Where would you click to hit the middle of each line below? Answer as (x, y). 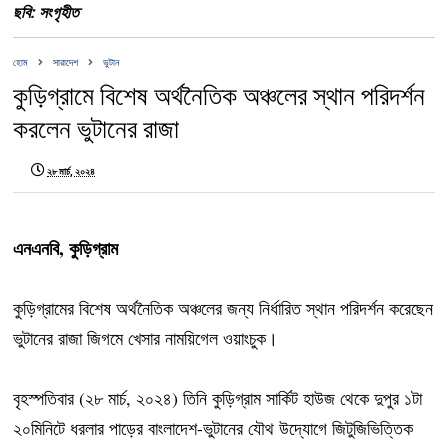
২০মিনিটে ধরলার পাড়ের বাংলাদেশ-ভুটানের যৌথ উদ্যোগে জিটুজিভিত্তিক (213, 428)
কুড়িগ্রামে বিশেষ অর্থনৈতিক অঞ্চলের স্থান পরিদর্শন (219, 96)
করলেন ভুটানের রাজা (96, 129)
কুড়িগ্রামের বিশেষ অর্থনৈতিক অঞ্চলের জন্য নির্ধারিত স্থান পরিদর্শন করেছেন (223, 308)
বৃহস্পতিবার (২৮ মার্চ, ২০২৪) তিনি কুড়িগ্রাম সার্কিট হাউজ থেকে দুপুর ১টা (218, 398)
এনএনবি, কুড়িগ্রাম (66, 248)
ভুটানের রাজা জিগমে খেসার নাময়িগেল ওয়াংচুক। (149, 338)
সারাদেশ (66, 63)
